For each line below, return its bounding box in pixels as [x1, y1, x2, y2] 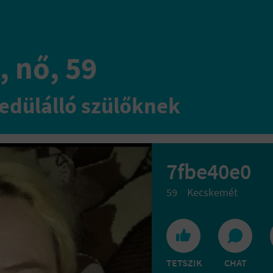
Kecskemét [187, 185, 238, 199]
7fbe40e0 [166, 158, 251, 185]
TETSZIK [166, 257, 202, 269]
